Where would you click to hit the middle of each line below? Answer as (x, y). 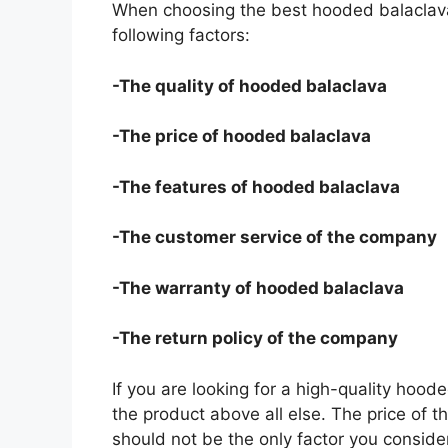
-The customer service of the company (274, 237)
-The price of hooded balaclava (241, 136)
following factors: (181, 35)
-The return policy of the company (255, 338)
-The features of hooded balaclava (256, 186)
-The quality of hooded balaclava (249, 85)
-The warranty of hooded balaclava (258, 287)
